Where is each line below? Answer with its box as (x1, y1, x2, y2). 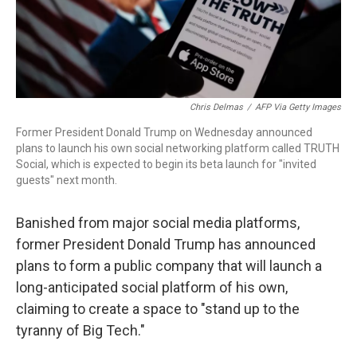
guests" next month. (16, 174, 117, 187)
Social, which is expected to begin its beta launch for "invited (16, 158, 316, 171)
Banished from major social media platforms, (16, 214, 300, 232)
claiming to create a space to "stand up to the (16, 300, 300, 318)
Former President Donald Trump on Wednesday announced (16, 126, 312, 139)
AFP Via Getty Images (255, 102, 341, 113)
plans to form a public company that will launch (16, 257, 312, 275)
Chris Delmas (190, 102, 243, 113)
